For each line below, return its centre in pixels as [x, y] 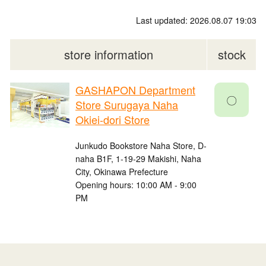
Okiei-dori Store [113, 120]
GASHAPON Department [135, 90]
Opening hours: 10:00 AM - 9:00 [136, 185]
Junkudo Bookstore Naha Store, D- [141, 146]
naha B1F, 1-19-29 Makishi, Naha [138, 159]
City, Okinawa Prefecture [122, 172]
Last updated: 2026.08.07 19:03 [196, 20]
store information [108, 55]
